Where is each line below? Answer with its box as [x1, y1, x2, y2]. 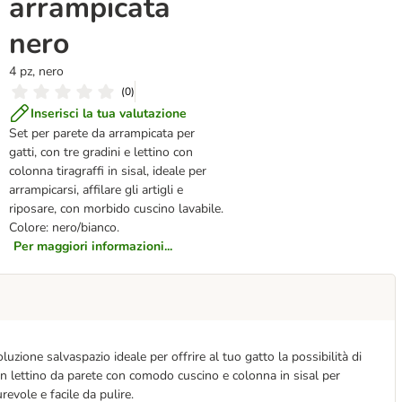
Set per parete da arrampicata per [9, 125, 196, 142]
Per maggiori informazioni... [13, 238, 173, 255]
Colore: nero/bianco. [9, 219, 120, 236]
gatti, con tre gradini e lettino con [9, 144, 194, 161]
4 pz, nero [9, 63, 65, 80]
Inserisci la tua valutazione [31, 104, 188, 122]
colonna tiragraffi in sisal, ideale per [9, 162, 207, 179]
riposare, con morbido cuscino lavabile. [9, 200, 224, 217]
